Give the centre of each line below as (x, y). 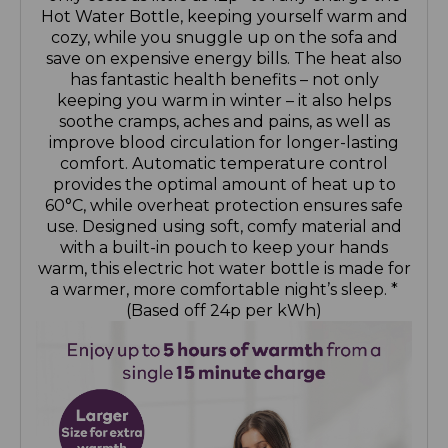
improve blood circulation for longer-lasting (224, 143)
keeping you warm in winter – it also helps (224, 101)
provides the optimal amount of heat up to (224, 185)
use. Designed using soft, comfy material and (224, 227)
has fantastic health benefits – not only (224, 80)
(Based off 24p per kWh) (224, 311)
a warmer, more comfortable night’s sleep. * (224, 290)
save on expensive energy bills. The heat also (224, 59)
